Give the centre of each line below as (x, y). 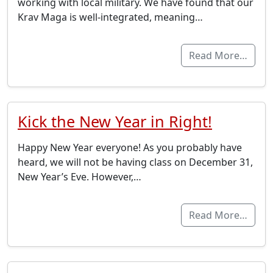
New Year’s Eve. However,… (80, 177)
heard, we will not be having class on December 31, (135, 162)
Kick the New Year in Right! (115, 122)
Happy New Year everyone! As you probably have (130, 148)
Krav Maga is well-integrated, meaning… (110, 17)
